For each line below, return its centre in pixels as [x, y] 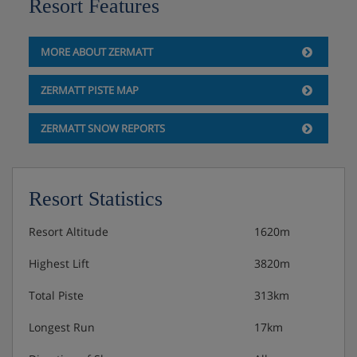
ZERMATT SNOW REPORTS [102, 129]
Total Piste [56, 296]
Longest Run [62, 328]
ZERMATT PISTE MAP [89, 90]
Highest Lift [59, 264]
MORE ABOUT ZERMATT [96, 52]
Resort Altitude [69, 232]
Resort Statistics [96, 199]
